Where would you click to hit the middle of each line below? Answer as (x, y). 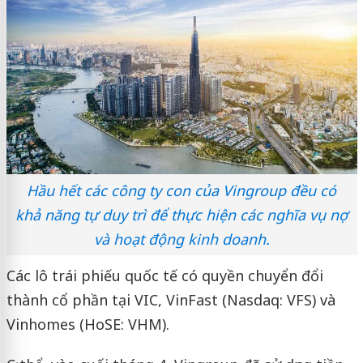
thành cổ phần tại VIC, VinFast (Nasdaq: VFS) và (171, 299)
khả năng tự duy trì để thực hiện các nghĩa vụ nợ (181, 214)
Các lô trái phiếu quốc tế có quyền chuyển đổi (164, 275)
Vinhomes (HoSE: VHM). (88, 324)
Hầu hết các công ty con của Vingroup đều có (181, 190)
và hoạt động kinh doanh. (181, 239)
